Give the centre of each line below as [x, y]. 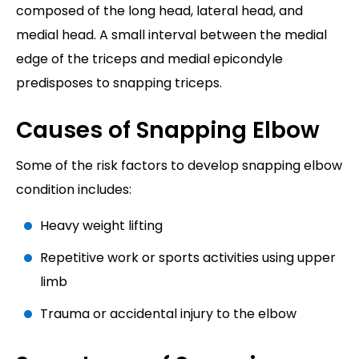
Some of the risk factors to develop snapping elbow [179, 166]
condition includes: [74, 190]
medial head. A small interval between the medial [171, 35]
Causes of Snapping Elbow [168, 131]
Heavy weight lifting [103, 226]
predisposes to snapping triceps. [119, 83]
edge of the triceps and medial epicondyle [149, 59]
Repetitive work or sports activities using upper [188, 258]
